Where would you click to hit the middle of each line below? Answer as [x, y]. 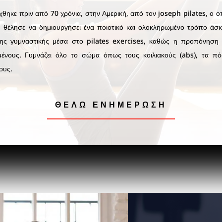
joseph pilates [182, 13]
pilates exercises [115, 41]
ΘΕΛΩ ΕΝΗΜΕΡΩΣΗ [111, 104]
